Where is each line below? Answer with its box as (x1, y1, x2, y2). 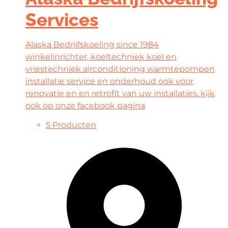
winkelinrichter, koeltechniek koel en (25, 51, 177, 62)
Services (25, 9, 98, 30)
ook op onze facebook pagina (25, 100, 145, 110)
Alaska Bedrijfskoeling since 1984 (25, 39, 159, 49)
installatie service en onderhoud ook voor (25, 76, 193, 86)
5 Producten (46, 120, 96, 130)
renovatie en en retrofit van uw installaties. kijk (25, 88, 215, 98)
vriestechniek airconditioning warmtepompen (25, 64, 215, 74)
